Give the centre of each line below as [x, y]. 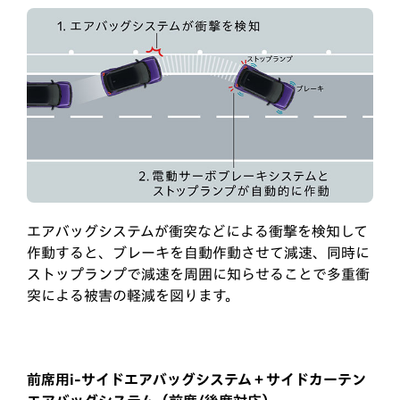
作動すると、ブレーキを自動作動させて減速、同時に [198, 253]
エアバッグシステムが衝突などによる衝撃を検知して [197, 232]
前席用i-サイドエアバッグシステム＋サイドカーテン [196, 380]
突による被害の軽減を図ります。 [133, 296]
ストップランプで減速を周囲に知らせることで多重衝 [198, 275]
